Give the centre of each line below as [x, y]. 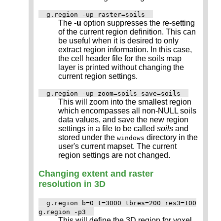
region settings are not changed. [114, 155]
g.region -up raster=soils [96, 14]
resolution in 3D [72, 184]
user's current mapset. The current [117, 146]
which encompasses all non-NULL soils [127, 110]
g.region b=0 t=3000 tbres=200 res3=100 [121, 203]
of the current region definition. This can [127, 32]
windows [131, 138]
